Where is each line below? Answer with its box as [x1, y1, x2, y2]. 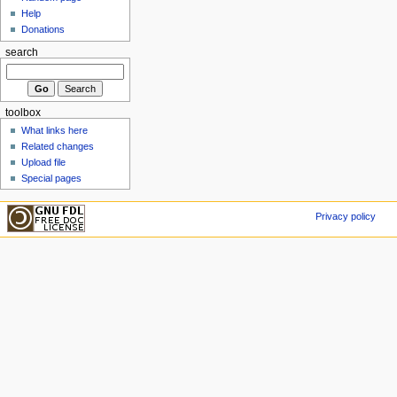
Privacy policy [315, 211, 376, 222]
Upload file [21, 156, 66, 167]
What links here [21, 124, 89, 136]
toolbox [4, 107, 41, 119]
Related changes [21, 140, 95, 152]
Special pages [21, 172, 82, 183]
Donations [21, 23, 66, 35]
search [4, 46, 38, 58]
